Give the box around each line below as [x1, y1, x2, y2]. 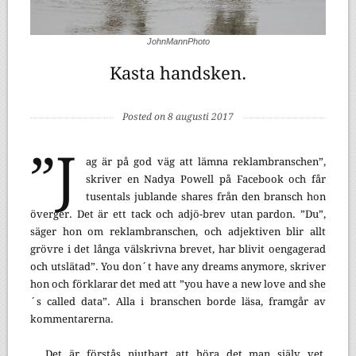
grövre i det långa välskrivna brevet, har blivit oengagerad [29, 242, 327, 255]
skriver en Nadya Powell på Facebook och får [85, 172, 327, 185]
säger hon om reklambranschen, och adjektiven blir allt [29, 225, 327, 238]
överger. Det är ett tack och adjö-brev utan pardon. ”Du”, [29, 207, 327, 220]
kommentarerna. [29, 312, 114, 325]
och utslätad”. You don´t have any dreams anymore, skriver [29, 260, 327, 273]
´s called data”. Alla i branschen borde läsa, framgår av [29, 295, 327, 308]
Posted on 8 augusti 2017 [122, 110, 234, 122]
